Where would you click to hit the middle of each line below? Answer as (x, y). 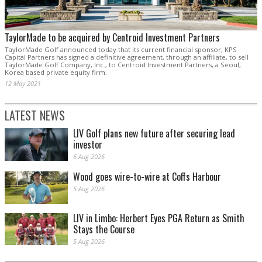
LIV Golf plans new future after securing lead (154, 134)
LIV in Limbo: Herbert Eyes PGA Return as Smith (159, 218)
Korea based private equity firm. (56, 73)
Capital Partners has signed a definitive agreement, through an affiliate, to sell (127, 57)
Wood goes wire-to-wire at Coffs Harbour (147, 177)
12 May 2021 (23, 84)
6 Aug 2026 (89, 157)
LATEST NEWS (35, 116)
